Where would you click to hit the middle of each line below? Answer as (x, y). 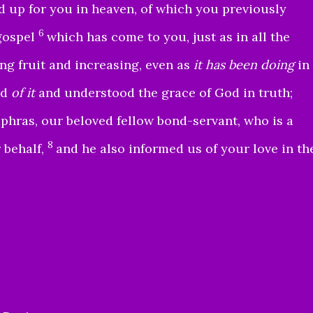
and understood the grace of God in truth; (164, 92)
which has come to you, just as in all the (168, 36)
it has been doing (244, 64)
